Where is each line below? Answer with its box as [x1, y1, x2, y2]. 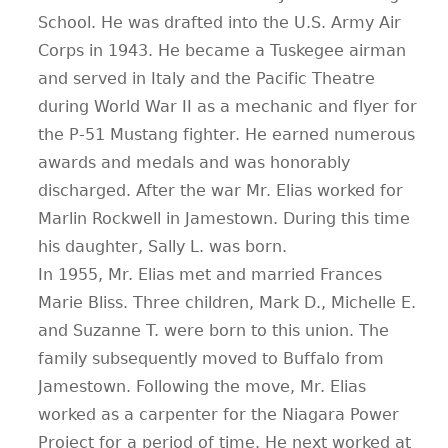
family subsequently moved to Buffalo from [38, 348, 384, 368]
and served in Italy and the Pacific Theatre [38, 68, 375, 88]
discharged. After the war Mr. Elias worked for [38, 180, 403, 200]
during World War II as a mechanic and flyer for [38, 96, 417, 116]
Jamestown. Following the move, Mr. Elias [38, 376, 366, 396]
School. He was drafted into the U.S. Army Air [38, 12, 401, 32]
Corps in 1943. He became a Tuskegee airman [38, 40, 406, 60]
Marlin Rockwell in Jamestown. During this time [38, 208, 410, 228]
